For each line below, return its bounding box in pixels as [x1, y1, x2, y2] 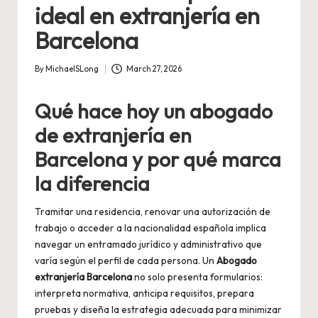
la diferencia [35, 170, 150, 197]
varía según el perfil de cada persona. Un [35, 254, 216, 268]
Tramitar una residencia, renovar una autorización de [35, 205, 270, 219]
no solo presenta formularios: [132, 270, 263, 284]
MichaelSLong [45, 64, 99, 75]
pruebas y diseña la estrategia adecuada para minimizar [35, 303, 282, 317]
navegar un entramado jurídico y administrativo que [35, 238, 262, 251]
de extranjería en [35, 122, 192, 148]
